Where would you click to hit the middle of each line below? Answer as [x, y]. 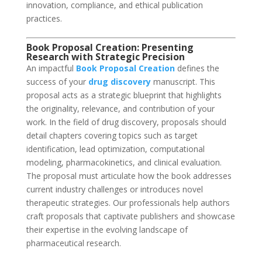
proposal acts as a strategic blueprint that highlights [124, 95]
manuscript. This [183, 82]
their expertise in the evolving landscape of [107, 230]
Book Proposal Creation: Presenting [110, 48]
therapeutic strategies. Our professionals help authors [128, 203]
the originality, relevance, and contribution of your [120, 109]
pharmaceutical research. [73, 243]
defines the [197, 68]
